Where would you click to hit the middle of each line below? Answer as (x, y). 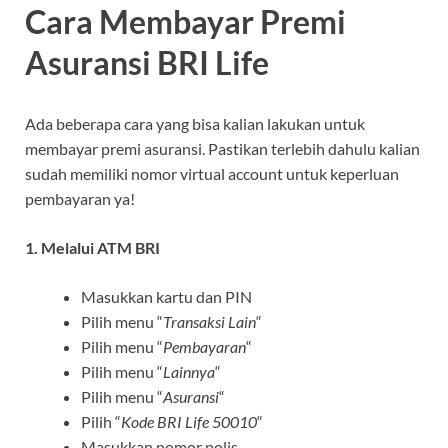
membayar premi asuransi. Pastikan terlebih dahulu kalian (222, 149)
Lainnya (189, 372)
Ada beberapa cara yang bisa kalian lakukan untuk (195, 124)
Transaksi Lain (209, 322)
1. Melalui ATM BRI (92, 248)
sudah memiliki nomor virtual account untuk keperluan (212, 174)
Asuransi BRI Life (147, 62)
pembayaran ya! (80, 199)
